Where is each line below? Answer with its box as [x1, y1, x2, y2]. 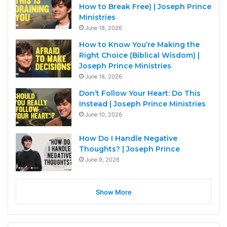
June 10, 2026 [85, 111, 122, 119]
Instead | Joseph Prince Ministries [79, 99, 206, 109]
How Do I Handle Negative [79, 134, 177, 143]
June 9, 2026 [85, 156, 120, 164]
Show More [95, 188, 132, 197]
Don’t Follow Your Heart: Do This [79, 89, 201, 98]
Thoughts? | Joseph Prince [79, 144, 180, 154]
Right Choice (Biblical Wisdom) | [79, 51, 200, 60]
